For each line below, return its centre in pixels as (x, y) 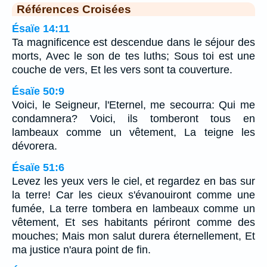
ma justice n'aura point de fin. (81, 249)
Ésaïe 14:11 (41, 28)
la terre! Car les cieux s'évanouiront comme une (133, 195)
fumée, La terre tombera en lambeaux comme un (133, 208)
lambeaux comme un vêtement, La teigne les (133, 132)
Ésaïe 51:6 (38, 167)
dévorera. (35, 146)
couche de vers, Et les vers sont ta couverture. (122, 69)
